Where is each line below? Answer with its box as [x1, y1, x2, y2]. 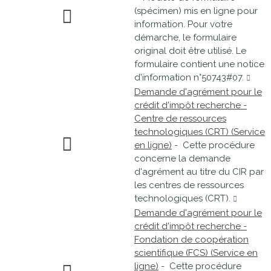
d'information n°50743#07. [134, 72, 246, 83]
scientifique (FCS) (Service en [134, 247, 258, 258]
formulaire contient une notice [134, 59, 264, 70]
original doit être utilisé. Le [134, 45, 246, 56]
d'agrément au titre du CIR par [134, 166, 264, 177]
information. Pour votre [134, 19, 232, 30]
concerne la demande [134, 153, 230, 164]
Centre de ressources [134, 113, 226, 124]
